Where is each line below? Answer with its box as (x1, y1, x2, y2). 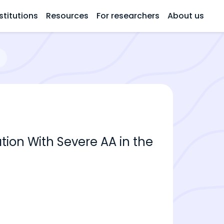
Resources (46, 10, 88, 21)
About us (167, 10, 204, 21)
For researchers (96, 10, 159, 21)
